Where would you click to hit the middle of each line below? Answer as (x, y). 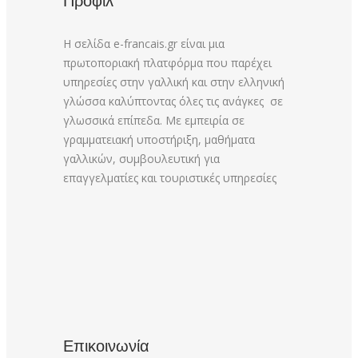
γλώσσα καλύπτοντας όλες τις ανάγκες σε (173, 101)
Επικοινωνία (106, 346)
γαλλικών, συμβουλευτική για (141, 159)
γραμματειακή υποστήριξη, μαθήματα (159, 140)
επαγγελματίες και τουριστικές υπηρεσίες (170, 178)
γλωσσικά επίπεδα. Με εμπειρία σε (154, 121)
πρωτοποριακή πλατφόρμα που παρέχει (167, 63)
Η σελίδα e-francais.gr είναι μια (144, 44)
